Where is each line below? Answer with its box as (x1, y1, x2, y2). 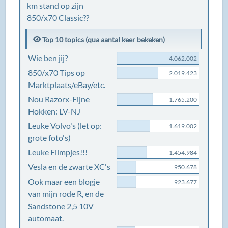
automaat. (28, 213, 64, 223)
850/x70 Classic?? (27, 13, 90, 22)
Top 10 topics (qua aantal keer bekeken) (41, 35, 165, 44)
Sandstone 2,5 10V (28, 201, 94, 211)
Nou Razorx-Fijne (28, 94, 90, 104)
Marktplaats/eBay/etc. (28, 80, 106, 90)
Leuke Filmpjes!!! (28, 147, 88, 157)
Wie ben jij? (28, 53, 68, 63)
